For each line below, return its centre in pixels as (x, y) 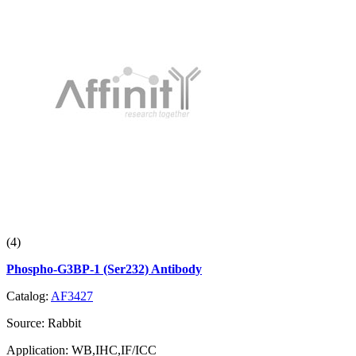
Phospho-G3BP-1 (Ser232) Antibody (104, 269)
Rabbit (64, 323)
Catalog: (29, 296)
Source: (27, 323)
